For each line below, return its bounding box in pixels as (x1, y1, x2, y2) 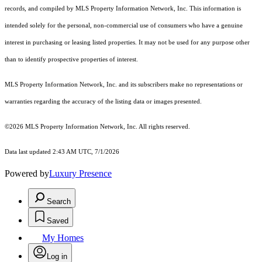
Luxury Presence (49, 168, 112, 179)
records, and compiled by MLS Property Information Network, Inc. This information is (5, 5, 241, 12)
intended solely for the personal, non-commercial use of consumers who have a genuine (5, 22, 243, 29)
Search (47, 197, 71, 206)
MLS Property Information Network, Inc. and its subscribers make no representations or (5, 81, 243, 88)
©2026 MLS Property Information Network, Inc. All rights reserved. (5, 123, 190, 130)
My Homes (42, 233, 84, 243)
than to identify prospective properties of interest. (5, 56, 138, 63)
